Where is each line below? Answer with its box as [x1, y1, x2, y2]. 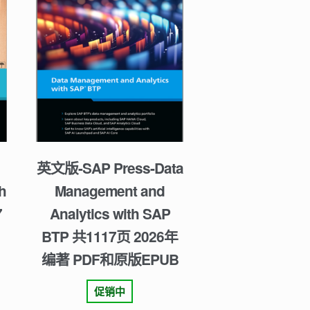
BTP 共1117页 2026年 [42, 226, 179, 246]
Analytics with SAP [49, 203, 170, 224]
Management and [55, 180, 165, 201]
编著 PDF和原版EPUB [41, 248, 179, 269]
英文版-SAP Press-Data [36, 157, 183, 178]
